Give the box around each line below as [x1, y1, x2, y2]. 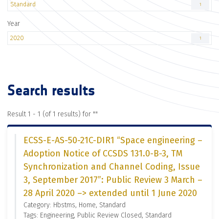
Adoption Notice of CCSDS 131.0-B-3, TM [23, 148, 182, 159]
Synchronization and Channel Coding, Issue [23, 161, 200, 172]
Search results [7, 82, 95, 99]
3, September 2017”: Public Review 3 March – [23, 175, 202, 185]
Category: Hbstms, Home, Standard [23, 201, 126, 209]
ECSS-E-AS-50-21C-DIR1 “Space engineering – [23, 135, 202, 146]
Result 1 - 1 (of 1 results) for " [7, 110, 95, 118]
